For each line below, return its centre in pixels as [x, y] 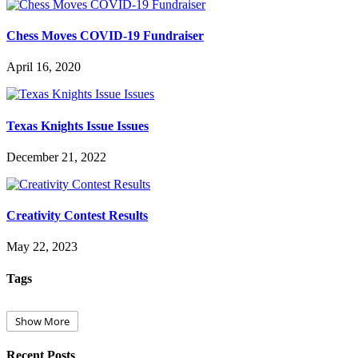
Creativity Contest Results [77, 216]
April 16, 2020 [44, 67]
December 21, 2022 [56, 157]
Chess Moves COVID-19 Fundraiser [105, 36]
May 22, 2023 [42, 247]
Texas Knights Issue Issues [78, 125]
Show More [42, 321]
